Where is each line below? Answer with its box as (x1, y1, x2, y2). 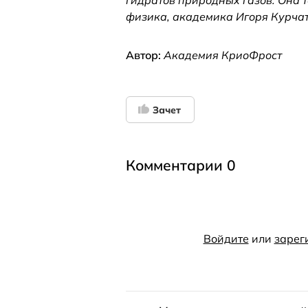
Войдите (203, 232, 249, 246)
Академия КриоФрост (164, 48, 282, 62)
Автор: (126, 48, 164, 62)
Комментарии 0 (126, 156, 236, 174)
